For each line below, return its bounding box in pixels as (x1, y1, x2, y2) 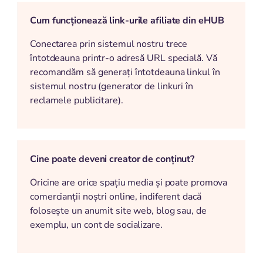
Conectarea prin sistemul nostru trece (30, 38, 188, 51)
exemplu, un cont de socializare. (30, 218, 163, 232)
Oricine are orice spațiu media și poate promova (30, 176, 228, 190)
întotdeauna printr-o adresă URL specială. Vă (30, 52, 217, 65)
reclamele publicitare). (30, 94, 123, 107)
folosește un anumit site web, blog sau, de (30, 204, 207, 218)
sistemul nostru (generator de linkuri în (30, 80, 193, 93)
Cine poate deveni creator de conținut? (30, 153, 195, 166)
